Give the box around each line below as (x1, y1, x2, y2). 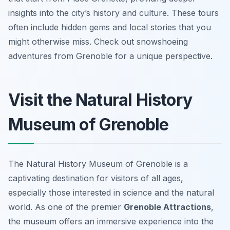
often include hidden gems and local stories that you (8, 22, 211, 33)
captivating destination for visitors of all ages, (8, 173, 183, 184)
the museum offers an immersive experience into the (8, 216, 214, 227)
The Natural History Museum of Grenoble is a (8, 159, 188, 169)
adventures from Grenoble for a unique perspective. (8, 51, 213, 62)
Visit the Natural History (8, 90, 193, 110)
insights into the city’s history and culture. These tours (8, 8, 219, 18)
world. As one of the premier (8, 202, 124, 213)
